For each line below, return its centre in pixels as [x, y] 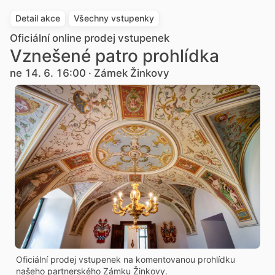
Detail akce [38, 18]
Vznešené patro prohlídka [114, 56]
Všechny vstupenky [114, 18]
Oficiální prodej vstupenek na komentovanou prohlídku [126, 259]
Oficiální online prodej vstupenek [90, 38]
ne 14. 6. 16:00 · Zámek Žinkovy [90, 73]
